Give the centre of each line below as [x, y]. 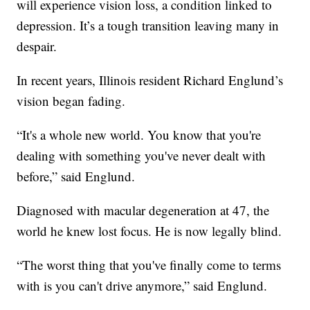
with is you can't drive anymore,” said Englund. [142, 286]
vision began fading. [71, 101]
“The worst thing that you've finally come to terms [149, 265]
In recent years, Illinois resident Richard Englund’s [150, 80]
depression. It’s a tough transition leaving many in [148, 26]
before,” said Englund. [76, 176]
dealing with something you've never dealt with [142, 156]
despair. [37, 46]
